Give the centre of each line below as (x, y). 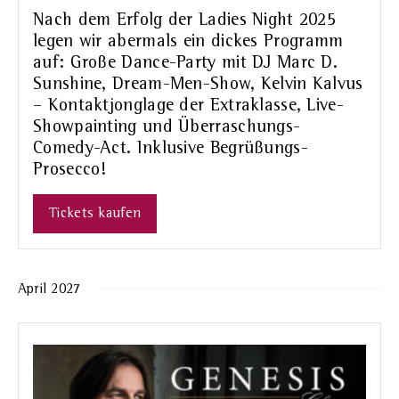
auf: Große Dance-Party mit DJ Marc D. (186, 64)
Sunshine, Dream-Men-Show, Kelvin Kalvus (198, 85)
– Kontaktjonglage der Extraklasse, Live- (188, 106)
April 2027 (49, 290)
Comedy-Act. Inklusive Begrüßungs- (171, 149)
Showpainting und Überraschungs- (167, 128)
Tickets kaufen (95, 214)
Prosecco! (70, 171)
